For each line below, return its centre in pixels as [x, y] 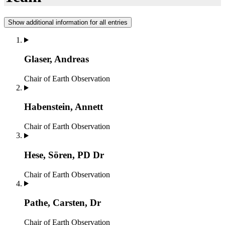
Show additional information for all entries [68, 22]
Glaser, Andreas [57, 59]
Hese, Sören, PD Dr [64, 155]
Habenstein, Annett [64, 107]
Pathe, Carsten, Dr [63, 202]
